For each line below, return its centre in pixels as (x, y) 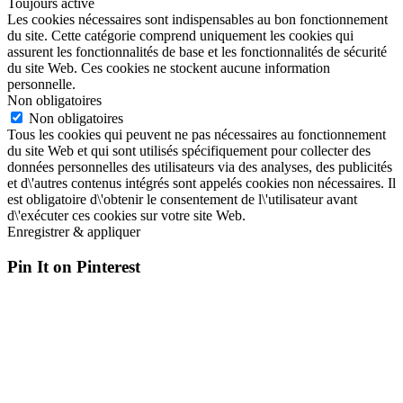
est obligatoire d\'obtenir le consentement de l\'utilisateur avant (182, 200)
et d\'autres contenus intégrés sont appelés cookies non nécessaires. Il (201, 184)
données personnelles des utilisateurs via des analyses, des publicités (200, 167)
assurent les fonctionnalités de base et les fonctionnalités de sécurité (197, 52)
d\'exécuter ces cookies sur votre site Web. (126, 216)
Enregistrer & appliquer (74, 232)
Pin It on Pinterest (74, 266)
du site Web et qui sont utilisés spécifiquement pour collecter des (189, 151)
